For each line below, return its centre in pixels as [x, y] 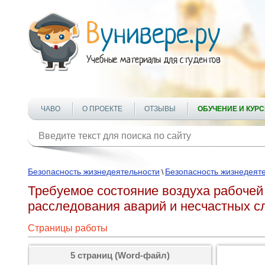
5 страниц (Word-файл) [120, 255]
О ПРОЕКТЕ [102, 109]
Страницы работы [68, 228]
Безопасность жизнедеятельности [94, 172]
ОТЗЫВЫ [160, 109]
